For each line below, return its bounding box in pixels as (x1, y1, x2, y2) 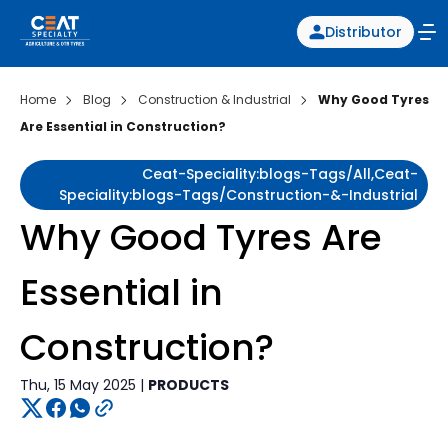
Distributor (325, 22, 402, 42)
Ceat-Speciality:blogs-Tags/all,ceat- (142, 164, 418, 184)
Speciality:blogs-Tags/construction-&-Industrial (59, 185, 418, 205)
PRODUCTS (148, 375, 229, 395)
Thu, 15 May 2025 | (20, 375, 148, 395)
